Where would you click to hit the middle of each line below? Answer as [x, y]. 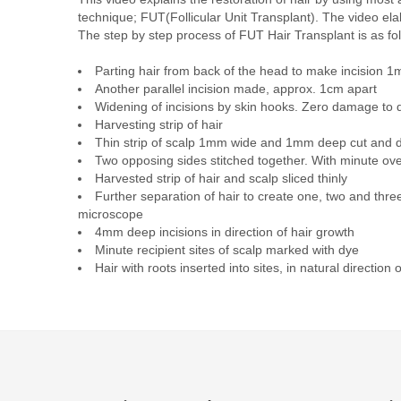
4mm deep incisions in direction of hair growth [225, 232]
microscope [111, 214]
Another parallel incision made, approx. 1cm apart [236, 89]
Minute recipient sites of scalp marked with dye [227, 250]
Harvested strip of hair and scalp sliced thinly [221, 178]
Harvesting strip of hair [159, 124]
